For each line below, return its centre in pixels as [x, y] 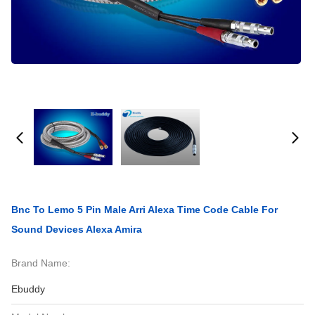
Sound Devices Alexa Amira [77, 229]
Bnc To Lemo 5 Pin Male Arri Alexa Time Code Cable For [144, 210]
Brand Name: [41, 263]
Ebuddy [28, 289]
